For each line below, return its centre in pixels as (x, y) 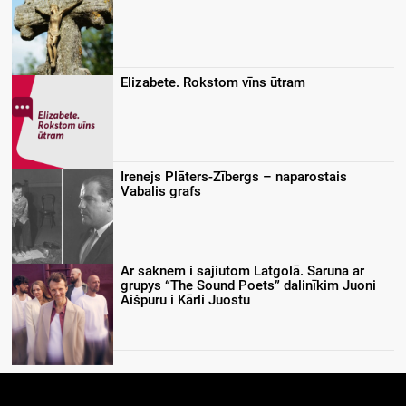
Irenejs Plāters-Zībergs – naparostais (234, 176)
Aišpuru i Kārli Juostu (185, 300)
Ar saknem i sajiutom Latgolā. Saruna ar (242, 271)
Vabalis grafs (161, 191)
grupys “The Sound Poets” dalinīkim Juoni (248, 285)
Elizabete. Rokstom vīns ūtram (213, 82)
